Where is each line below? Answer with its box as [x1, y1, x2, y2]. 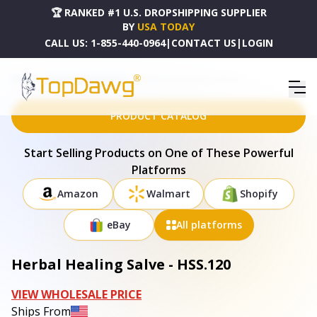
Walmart [146, 187, 190, 200]
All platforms [175, 218, 242, 231]
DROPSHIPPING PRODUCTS [45, 74, 125, 83]
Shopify [240, 187, 278, 200]
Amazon [57, 187, 98, 200]
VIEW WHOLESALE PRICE [11, 287, 142, 302]
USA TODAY [137, 20, 195, 33]
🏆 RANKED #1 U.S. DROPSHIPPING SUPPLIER [50, 6, 267, 19]
